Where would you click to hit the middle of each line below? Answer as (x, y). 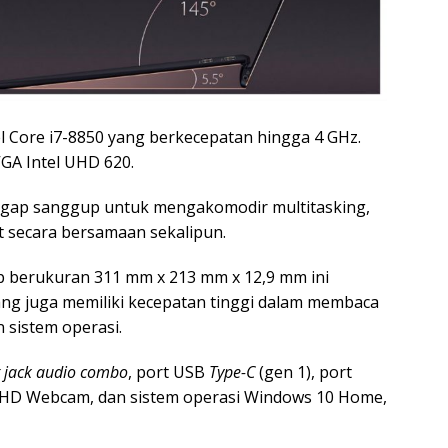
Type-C (232, 371)
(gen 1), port (303, 371)
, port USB (168, 371)
